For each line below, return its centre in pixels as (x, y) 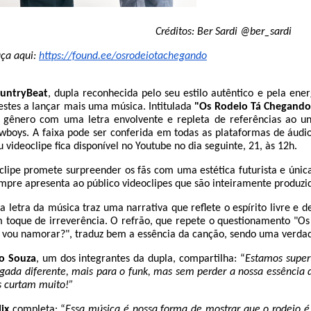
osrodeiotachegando (161, 56)
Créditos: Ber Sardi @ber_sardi (225, 32)
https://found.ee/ (77, 56)
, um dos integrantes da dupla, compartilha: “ (140, 259)
